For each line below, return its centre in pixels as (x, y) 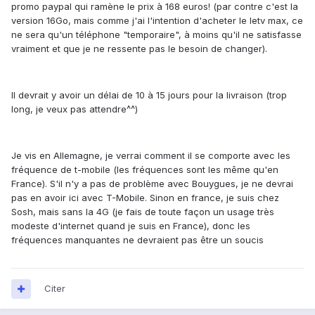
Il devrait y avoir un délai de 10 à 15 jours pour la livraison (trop (149, 95)
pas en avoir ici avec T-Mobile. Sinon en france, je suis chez (145, 198)
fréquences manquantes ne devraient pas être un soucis (137, 240)
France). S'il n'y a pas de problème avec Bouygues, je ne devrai (152, 184)
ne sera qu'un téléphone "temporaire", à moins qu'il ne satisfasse (156, 35)
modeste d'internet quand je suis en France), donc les (131, 226)
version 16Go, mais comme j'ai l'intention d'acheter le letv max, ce (157, 21)
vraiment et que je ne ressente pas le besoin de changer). (139, 49)
